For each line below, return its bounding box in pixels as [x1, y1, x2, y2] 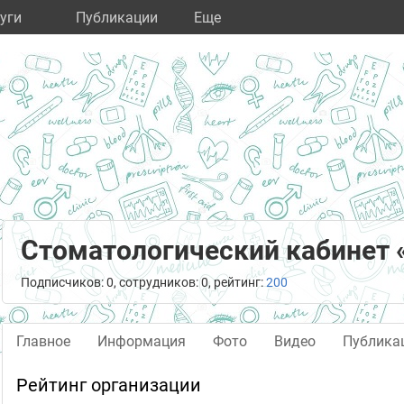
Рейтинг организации [16, 374, 201, 396]
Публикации [76, 9, 158, 26]
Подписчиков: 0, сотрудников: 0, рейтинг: [21, 275, 266, 289]
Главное [16, 333, 70, 350]
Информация [97, 333, 186, 350]
